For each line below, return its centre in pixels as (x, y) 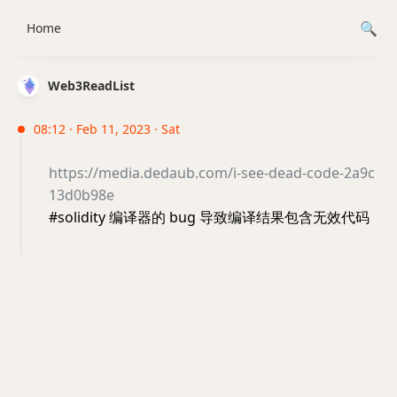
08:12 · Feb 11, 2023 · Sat (107, 129)
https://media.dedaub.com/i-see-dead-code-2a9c (212, 173)
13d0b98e (82, 195)
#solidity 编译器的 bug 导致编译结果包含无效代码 (209, 217)
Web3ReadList (91, 86)
